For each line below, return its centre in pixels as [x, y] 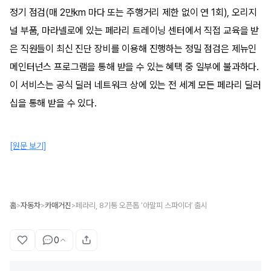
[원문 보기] [28, 146]
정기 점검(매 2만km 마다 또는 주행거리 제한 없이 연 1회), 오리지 [133, 12]
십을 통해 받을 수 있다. [53, 103]
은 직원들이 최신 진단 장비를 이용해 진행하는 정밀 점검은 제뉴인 [133, 49]
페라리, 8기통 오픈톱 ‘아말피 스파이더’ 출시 [142, 205]
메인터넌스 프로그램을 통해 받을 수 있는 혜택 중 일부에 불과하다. [135, 67]
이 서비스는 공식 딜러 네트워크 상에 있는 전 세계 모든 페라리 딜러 [135, 85]
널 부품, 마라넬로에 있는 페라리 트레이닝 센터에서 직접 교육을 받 [135, 31]
